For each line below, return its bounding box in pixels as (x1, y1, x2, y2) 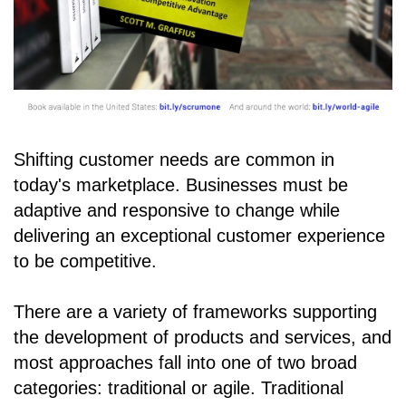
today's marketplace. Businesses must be (14, 175, 348, 196)
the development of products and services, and (14, 327, 391, 348)
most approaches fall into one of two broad (14, 353, 357, 373)
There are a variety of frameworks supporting (14, 302, 377, 323)
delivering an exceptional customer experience (14, 226, 385, 246)
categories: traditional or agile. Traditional (14, 378, 343, 399)
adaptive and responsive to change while (14, 200, 340, 221)
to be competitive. (14, 251, 157, 272)
